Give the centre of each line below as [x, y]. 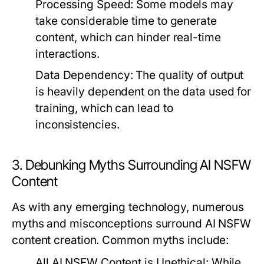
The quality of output [188, 75]
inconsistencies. [77, 125]
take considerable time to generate [126, 21]
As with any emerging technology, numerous [128, 207]
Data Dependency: [84, 75]
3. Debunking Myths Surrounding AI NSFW [131, 165]
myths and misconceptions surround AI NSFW [132, 224]
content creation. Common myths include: [121, 240]
